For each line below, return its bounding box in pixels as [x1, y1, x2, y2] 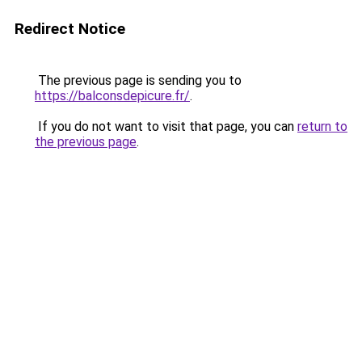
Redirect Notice [15, 19, 125, 38]
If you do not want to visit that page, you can [35, 119, 297, 134]
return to [297, 119, 347, 134]
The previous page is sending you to [35, 73, 242, 88]
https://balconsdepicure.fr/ [35, 88, 190, 103]
